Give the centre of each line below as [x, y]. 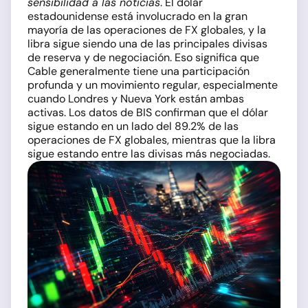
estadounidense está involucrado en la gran [137, 16]
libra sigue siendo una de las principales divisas [147, 44]
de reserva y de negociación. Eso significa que [143, 57]
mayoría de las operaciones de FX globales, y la [147, 30]
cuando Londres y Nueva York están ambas [136, 99]
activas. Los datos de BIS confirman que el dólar [148, 112]
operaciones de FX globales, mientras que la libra [152, 140]
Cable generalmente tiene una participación [139, 71]
